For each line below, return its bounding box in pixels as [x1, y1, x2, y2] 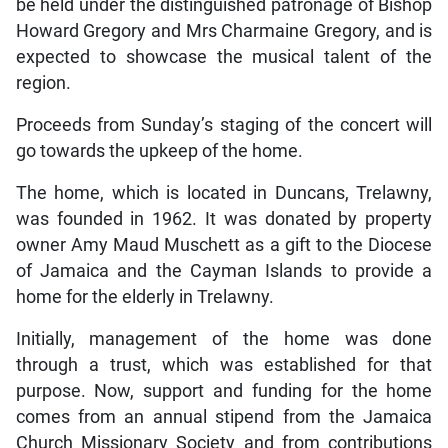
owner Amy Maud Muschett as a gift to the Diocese [15, 234, 433, 255]
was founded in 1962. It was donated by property [15, 208, 433, 229]
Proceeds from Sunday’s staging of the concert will [15, 114, 433, 135]
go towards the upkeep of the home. [15, 140, 303, 161]
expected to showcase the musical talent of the [15, 46, 433, 67]
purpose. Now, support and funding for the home [15, 380, 433, 401]
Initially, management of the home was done [15, 328, 433, 349]
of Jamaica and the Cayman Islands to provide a [15, 260, 433, 281]
